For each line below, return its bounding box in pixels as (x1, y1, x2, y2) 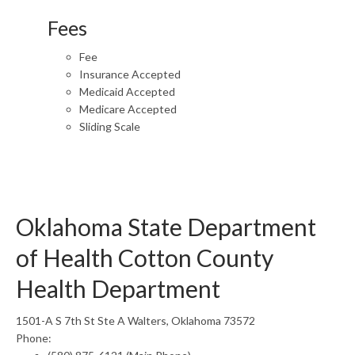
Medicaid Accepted (79, 85, 175, 98)
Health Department (16, 274, 220, 303)
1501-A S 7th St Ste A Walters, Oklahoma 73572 (16, 314, 255, 327)
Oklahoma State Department (16, 212, 316, 241)
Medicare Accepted (79, 102, 177, 116)
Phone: (16, 331, 52, 345)
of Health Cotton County (16, 243, 273, 272)
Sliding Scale (79, 120, 140, 133)
